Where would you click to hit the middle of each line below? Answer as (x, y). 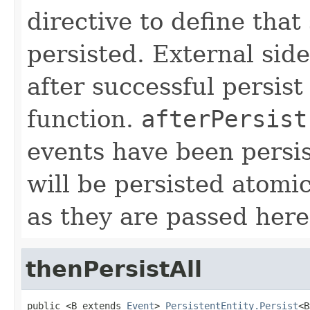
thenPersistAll (114, 269)
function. (84, 119)
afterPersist (224, 119)
